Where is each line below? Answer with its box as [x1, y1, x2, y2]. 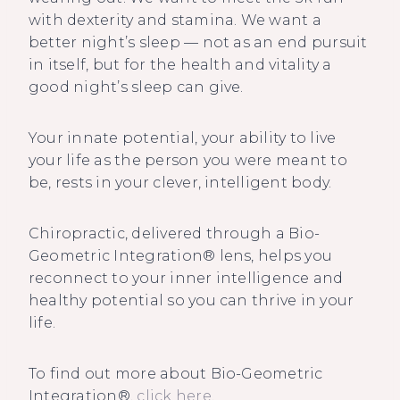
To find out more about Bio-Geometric [29, 364, 323, 382]
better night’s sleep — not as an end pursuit [29, 33, 368, 51]
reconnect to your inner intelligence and [29, 269, 344, 287]
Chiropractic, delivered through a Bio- [29, 224, 321, 242]
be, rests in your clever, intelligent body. [29, 173, 332, 191]
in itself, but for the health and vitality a [29, 55, 332, 73]
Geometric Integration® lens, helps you [29, 246, 333, 264]
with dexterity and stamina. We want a [29, 11, 321, 29]
